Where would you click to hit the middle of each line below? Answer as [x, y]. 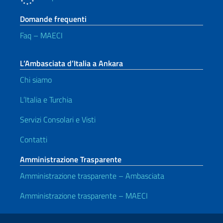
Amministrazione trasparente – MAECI [84, 196]
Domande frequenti [53, 19]
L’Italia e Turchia [46, 100]
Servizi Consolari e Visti [58, 119]
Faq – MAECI [41, 35]
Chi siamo [36, 80]
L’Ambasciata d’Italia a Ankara [71, 63]
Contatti [34, 139]
